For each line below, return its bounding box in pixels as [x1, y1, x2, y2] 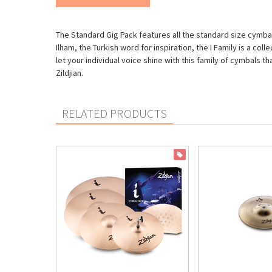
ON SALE [185, 151, 209, 158]
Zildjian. [56, 67, 83, 78]
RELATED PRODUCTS [62, 106, 168, 121]
